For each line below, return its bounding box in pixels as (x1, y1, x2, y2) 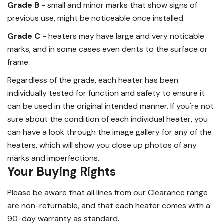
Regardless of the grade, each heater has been (7, 74, 178, 85)
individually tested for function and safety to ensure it (7, 87, 205, 98)
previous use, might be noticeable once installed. (7, 12, 185, 23)
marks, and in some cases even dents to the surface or (7, 43, 208, 54)
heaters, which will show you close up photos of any (7, 139, 197, 150)
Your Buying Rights (7, 163, 116, 179)
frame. (7, 56, 30, 67)
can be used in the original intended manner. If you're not (7, 100, 214, 111)
